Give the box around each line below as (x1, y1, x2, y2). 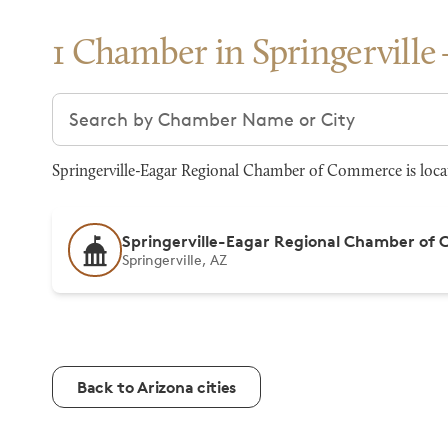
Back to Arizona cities (77, 377, 236, 397)
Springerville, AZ (122, 251, 227, 268)
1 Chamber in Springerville (52, 37, 437, 73)
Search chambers (51, 94, 200, 116)
